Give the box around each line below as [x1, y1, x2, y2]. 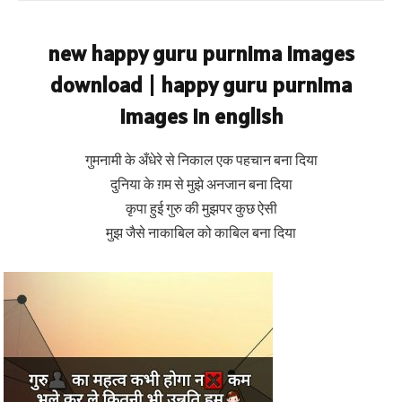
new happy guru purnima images [48, 39, 354, 68]
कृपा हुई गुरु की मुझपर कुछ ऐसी [125, 199, 277, 218]
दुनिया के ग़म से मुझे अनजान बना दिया [109, 175, 293, 194]
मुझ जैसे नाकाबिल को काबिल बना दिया [106, 223, 296, 242]
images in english [118, 102, 284, 131]
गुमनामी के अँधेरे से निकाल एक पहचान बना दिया [84, 151, 318, 170]
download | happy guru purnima [50, 71, 352, 100]
